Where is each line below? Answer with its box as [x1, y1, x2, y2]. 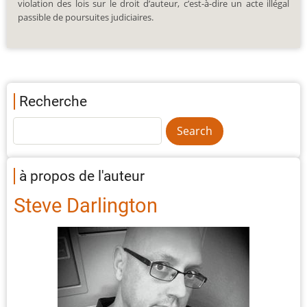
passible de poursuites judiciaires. [18, 10, 153, 23]
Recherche [19, 93, 87, 110]
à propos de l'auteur [19, 168, 145, 185]
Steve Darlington [14, 194, 158, 218]
